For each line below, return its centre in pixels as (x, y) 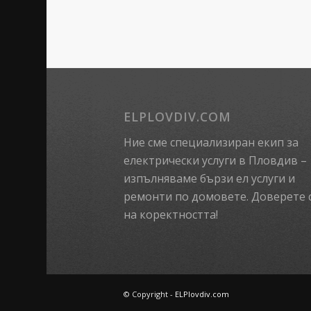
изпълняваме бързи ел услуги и (209, 178)
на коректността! (170, 214)
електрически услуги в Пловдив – (215, 160)
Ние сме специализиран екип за (211, 142)
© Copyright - (149, 294)
